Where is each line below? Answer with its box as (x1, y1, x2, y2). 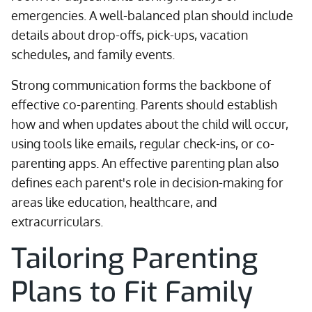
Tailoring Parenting (11, 240, 258, 277)
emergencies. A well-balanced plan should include (11, 8, 293, 23)
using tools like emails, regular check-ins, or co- (11, 136, 274, 151)
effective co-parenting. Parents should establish (11, 97, 277, 112)
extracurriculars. (11, 214, 103, 229)
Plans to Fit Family (11, 274, 253, 311)
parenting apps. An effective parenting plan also (11, 155, 279, 171)
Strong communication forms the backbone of (11, 77, 271, 93)
